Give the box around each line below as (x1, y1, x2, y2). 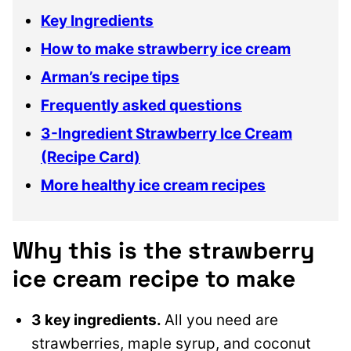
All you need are (165, 311, 278, 330)
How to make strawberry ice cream (41, 40, 291, 59)
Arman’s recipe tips (41, 68, 179, 87)
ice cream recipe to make (13, 263, 295, 295)
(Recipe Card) (41, 148, 140, 167)
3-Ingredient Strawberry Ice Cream (41, 125, 292, 143)
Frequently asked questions (41, 96, 242, 115)
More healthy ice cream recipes (41, 176, 266, 195)
